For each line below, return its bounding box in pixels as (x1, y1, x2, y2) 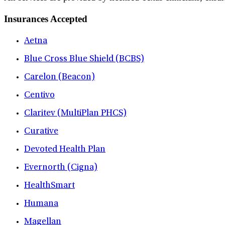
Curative (24, 127, 58, 137)
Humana (24, 199, 58, 209)
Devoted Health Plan (24, 145, 105, 155)
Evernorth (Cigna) (24, 163, 97, 173)
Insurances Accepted (4, 14, 87, 25)
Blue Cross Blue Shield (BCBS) (24, 55, 144, 64)
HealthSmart (24, 181, 75, 191)
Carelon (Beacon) (24, 73, 95, 82)
